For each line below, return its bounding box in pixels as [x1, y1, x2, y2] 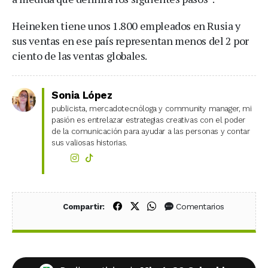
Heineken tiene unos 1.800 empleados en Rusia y [12, 19, 240, 33]
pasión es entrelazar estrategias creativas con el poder [51, 115, 246, 125]
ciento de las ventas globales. [12, 48, 148, 63]
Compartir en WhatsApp [155, 200, 258, 212]
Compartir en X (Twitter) [138, 200, 239, 212]
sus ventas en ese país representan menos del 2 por [12, 33, 249, 48]
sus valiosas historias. [51, 138, 127, 148]
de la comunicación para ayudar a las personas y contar [51, 127, 250, 136]
